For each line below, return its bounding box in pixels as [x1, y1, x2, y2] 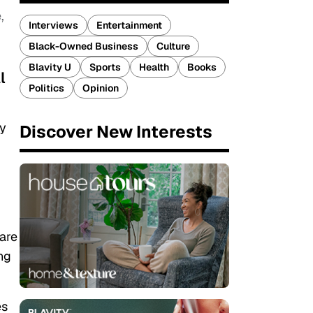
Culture [156, 40, 190, 52]
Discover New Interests [20, 121, 212, 143]
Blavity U [29, 61, 71, 73]
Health [139, 61, 169, 73]
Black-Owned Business [29, 40, 138, 52]
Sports [89, 61, 121, 73]
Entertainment [96, 19, 162, 31]
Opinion [82, 82, 119, 94]
